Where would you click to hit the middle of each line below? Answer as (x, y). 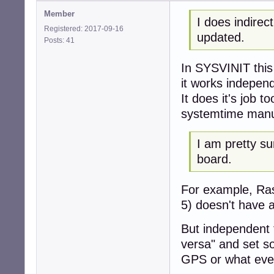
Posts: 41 (61, 41)
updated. (220, 37)
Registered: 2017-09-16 (84, 29)
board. (214, 159)
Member (59, 14)
